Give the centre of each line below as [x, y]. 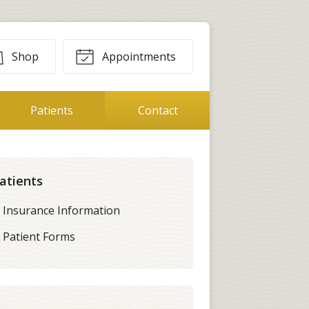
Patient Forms [39, 236]
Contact [158, 110]
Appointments [138, 57]
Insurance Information [61, 210]
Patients [52, 110]
